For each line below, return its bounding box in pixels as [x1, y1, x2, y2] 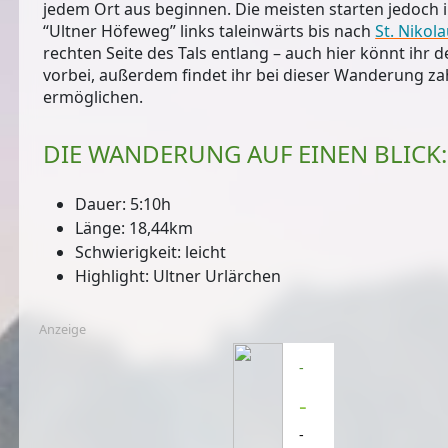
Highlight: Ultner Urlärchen [75, 265, 282, 288]
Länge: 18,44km [75, 217, 194, 240]
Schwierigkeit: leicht [75, 241, 227, 264]
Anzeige [39, 320, 87, 339]
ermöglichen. [43, 86, 148, 109]
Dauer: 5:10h [75, 193, 172, 216]
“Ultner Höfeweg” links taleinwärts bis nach [43, 20, 376, 43]
